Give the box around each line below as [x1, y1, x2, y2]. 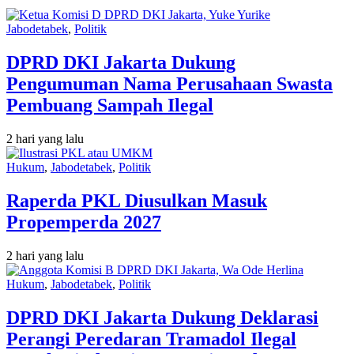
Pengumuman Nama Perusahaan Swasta [6, 73, 333, 95]
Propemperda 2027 [6, 212, 161, 233]
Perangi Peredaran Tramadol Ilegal [6, 328, 296, 349]
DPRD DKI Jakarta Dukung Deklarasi [6, 307, 318, 328]
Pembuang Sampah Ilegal [6, 95, 213, 116]
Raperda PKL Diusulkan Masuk [6, 190, 267, 212]
